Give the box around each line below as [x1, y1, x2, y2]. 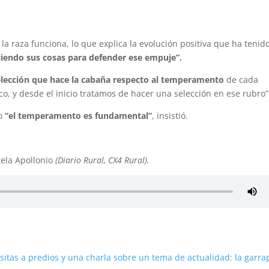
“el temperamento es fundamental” [5, 110, 153, 122]
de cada [226, 74, 259, 86]
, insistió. [152, 110, 189, 122]
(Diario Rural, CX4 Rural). [55, 154, 150, 166]
